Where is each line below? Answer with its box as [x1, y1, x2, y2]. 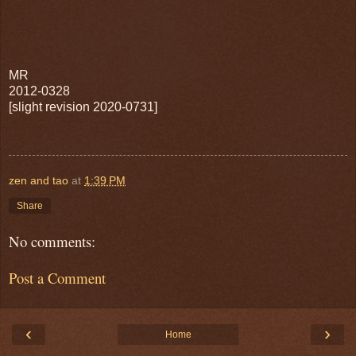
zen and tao [9, 173, 68, 187]
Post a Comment [9, 268, 106, 288]
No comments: [9, 230, 95, 251]
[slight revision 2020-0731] [9, 99, 157, 114]
